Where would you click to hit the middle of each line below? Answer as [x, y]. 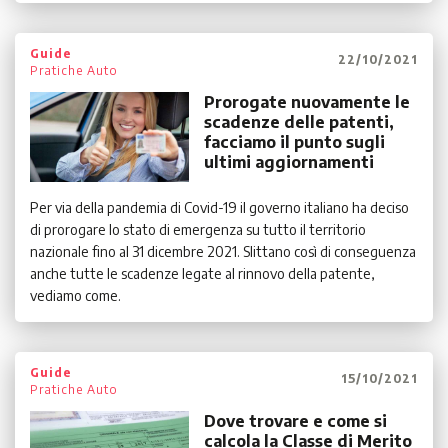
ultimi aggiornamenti [289, 162]
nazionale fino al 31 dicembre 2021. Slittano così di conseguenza [223, 252]
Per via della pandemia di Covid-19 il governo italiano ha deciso [219, 208]
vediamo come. [75, 296]
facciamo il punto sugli [295, 142]
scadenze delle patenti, [299, 122]
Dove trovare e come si [296, 421]
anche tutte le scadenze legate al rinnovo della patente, [202, 274]
